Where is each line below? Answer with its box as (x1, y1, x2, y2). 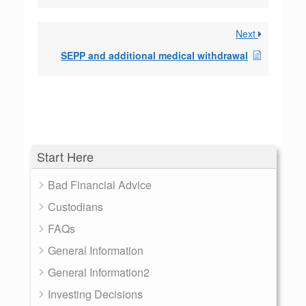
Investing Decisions (48, 286, 143, 302)
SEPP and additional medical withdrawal (61, 48, 248, 62)
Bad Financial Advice (48, 177, 152, 193)
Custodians (48, 199, 103, 214)
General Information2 (48, 264, 150, 280)
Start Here (37, 148, 94, 165)
